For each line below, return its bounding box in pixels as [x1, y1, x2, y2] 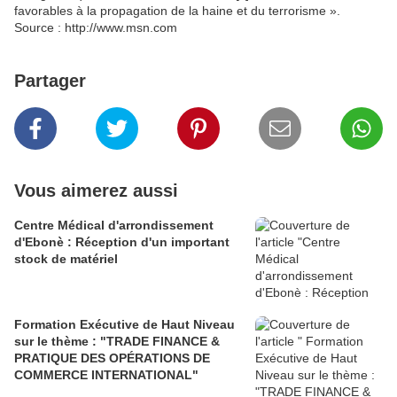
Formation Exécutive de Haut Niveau [14, 317, 235, 332]
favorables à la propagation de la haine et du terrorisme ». [14, 4, 340, 19]
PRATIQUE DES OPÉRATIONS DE [14, 351, 210, 366]
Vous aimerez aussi [14, 181, 178, 201]
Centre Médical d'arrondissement [14, 218, 214, 233]
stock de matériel [14, 252, 118, 267]
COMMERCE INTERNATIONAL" [14, 368, 198, 383]
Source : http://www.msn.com [14, 20, 177, 35]
